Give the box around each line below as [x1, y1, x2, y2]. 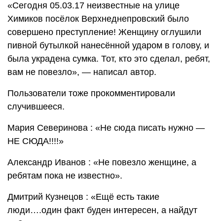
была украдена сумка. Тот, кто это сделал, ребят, [7, 53, 210, 64]
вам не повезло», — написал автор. [7, 67, 156, 77]
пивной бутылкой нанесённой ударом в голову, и [7, 40, 209, 50]
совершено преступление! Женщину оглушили [7, 27, 201, 37]
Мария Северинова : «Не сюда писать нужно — [7, 122, 205, 133]
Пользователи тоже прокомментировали [7, 88, 175, 98]
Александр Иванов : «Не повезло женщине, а [7, 157, 196, 167]
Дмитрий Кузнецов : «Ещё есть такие [7, 191, 159, 202]
